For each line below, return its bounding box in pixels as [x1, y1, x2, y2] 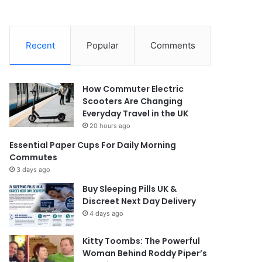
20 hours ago [89, 121, 131, 130]
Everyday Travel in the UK [82, 107, 189, 119]
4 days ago [89, 209, 124, 218]
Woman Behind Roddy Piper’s [82, 247, 208, 259]
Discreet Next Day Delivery [82, 195, 196, 207]
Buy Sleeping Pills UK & [82, 182, 177, 195]
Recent [25, 39, 55, 51]
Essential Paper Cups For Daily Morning [9, 139, 177, 151]
